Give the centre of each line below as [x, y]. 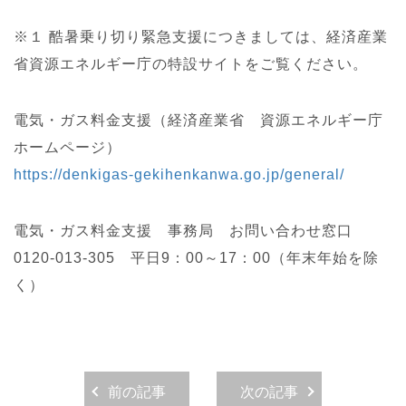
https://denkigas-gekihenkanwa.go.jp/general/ [179, 174]
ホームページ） [68, 147]
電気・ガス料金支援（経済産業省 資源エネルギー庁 [198, 120]
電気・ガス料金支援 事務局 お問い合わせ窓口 [183, 231]
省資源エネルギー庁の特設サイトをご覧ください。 [191, 64]
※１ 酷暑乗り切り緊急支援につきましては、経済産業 [201, 37]
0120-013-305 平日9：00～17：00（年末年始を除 [196, 258]
